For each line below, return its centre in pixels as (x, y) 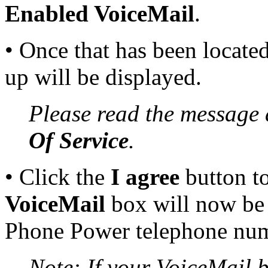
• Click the (58, 176)
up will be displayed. (103, 77)
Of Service (79, 140)
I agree (145, 176)
